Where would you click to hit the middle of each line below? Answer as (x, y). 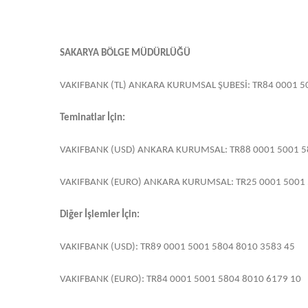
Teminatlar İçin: (92, 118)
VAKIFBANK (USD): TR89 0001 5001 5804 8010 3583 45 (177, 247)
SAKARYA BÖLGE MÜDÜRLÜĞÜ (125, 54)
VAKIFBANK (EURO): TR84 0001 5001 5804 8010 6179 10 (180, 280)
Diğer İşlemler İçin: (100, 215)
